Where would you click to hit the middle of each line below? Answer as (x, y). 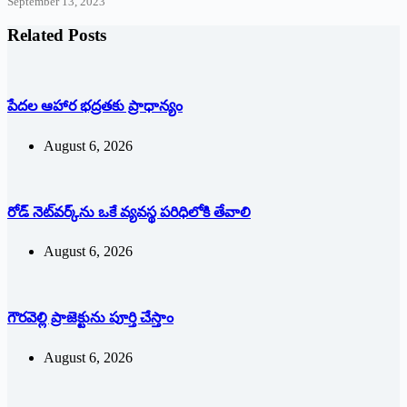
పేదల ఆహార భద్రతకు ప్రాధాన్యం (95, 106)
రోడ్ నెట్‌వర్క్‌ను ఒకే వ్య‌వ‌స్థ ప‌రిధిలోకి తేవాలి (129, 212)
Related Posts (57, 35)
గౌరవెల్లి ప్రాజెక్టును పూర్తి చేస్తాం (90, 318)
